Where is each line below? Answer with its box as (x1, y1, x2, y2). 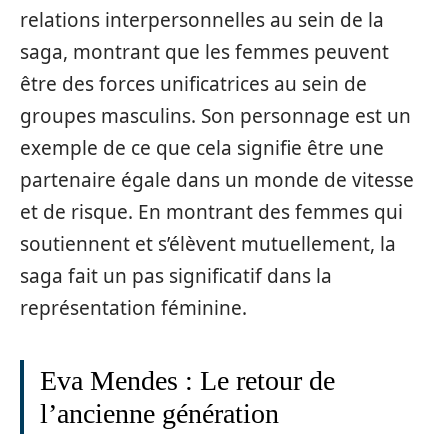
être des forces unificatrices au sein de (20, 71, 367, 98)
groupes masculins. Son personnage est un (20, 103, 411, 130)
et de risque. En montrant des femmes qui (20, 199, 403, 226)
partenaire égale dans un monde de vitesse (20, 167, 414, 194)
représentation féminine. (20, 295, 247, 322)
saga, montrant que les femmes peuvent (20, 39, 389, 66)
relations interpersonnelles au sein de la (20, 7, 384, 34)
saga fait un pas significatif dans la (20, 263, 332, 290)
